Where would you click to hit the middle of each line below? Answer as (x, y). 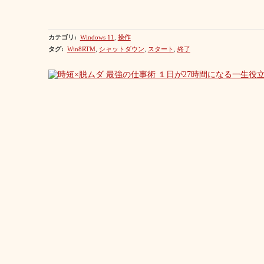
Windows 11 (97, 37)
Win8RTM (81, 49)
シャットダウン (121, 49)
